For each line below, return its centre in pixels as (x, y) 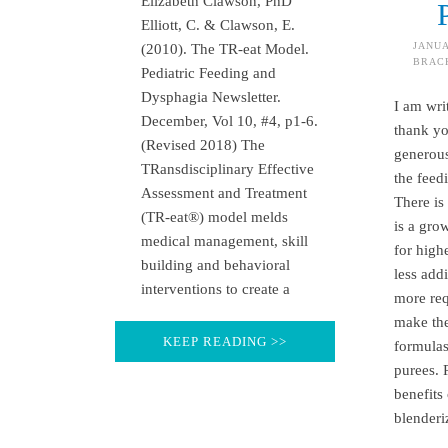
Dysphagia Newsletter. (212, 96)
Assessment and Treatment (223, 192)
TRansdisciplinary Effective (227, 168)
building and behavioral (215, 264)
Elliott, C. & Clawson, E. (217, 24)
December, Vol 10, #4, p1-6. (229, 120)
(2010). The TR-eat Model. (224, 48)
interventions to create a (215, 288)
